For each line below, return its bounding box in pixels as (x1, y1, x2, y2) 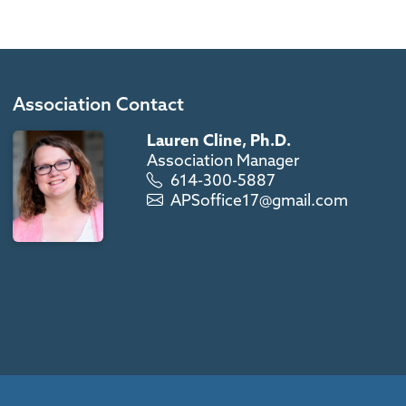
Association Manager (147, 149, 300, 170)
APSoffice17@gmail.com (170, 188, 349, 210)
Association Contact (13, 92, 185, 115)
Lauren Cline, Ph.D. (147, 129, 292, 150)
